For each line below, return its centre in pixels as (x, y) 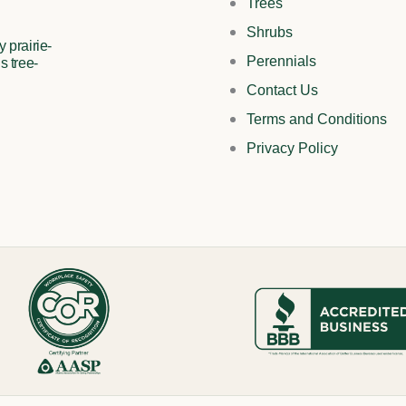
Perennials (281, 62)
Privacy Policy (292, 149)
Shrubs (270, 33)
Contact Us (282, 91)
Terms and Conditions (317, 120)
